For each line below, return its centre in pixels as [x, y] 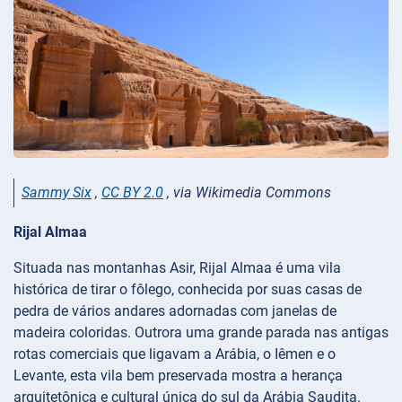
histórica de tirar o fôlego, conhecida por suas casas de [188, 289]
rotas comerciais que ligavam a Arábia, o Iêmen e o [175, 354]
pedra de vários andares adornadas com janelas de [175, 310]
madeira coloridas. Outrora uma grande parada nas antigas [201, 332]
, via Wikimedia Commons [247, 192]
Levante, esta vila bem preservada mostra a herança [178, 375]
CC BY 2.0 [132, 192]
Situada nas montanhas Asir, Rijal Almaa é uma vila [177, 267]
